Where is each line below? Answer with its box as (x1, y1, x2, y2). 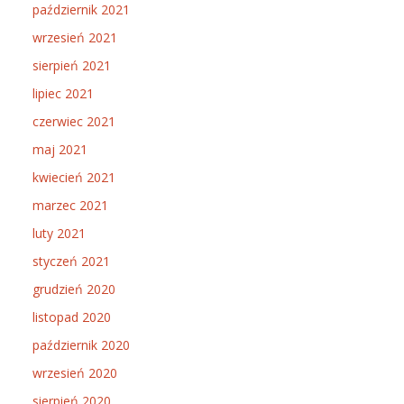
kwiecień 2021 (32, 169, 115, 186)
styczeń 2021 (32, 252, 110, 270)
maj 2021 (32, 141, 87, 158)
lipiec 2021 (32, 85, 94, 102)
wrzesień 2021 (32, 29, 117, 46)
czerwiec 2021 (32, 113, 115, 130)
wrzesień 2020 (32, 364, 117, 381)
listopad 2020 (32, 308, 111, 326)
